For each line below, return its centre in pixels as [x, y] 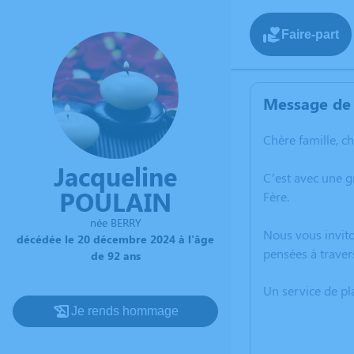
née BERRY [115, 222]
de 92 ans [115, 255]
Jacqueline [115, 175]
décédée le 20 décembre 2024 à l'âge [115, 239]
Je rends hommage [125, 311]
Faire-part [310, 34]
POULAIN [115, 201]
